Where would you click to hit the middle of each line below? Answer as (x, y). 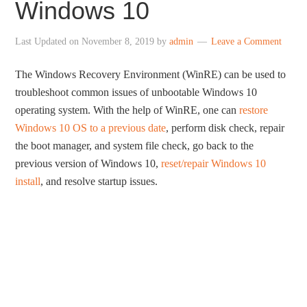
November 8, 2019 (118, 41)
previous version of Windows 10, (88, 163)
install (28, 181)
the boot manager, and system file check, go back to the (135, 146)
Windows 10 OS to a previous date (91, 128)
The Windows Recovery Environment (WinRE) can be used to (151, 74)
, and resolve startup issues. (99, 181)
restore (254, 110)
